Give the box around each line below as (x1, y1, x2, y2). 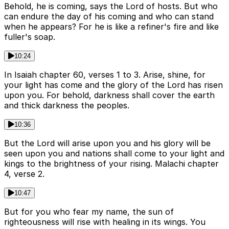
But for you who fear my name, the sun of (4, 207, 174, 217)
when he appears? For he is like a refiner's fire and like (4, 21, 219, 32)
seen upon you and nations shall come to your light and (4, 148, 224, 159)
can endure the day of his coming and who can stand (4, 11, 214, 22)
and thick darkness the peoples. (4, 100, 129, 111)
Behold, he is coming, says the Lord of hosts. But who (4, 1, 218, 12)
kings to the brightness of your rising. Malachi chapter (4, 158, 219, 169)
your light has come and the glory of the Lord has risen (4, 80, 223, 90)
